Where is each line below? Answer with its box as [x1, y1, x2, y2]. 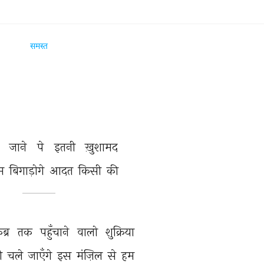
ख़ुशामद [85, 140, 121, 154]
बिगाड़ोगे [9, 163, 47, 178]
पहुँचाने [40, 225, 72, 239]
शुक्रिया [105, 225, 137, 239]
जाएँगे [28, 248, 55, 263]
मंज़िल [77, 248, 105, 263]
